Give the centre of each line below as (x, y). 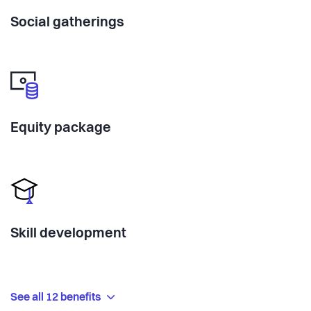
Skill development (68, 234)
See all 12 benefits (57, 298)
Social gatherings (67, 23)
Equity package (61, 129)
